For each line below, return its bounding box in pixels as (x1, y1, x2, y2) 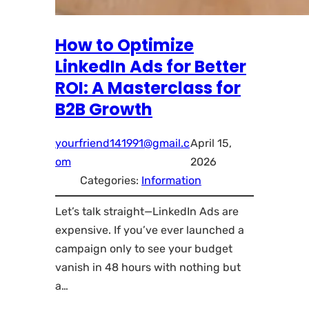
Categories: (80, 174, 141, 188)
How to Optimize (55, 34, 194, 57)
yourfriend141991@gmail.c (55, 137, 190, 150)
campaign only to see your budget (55, 242, 232, 256)
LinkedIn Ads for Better (55, 55, 246, 79)
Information (141, 174, 201, 188)
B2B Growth (55, 98, 152, 121)
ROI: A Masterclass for (55, 77, 241, 100)
